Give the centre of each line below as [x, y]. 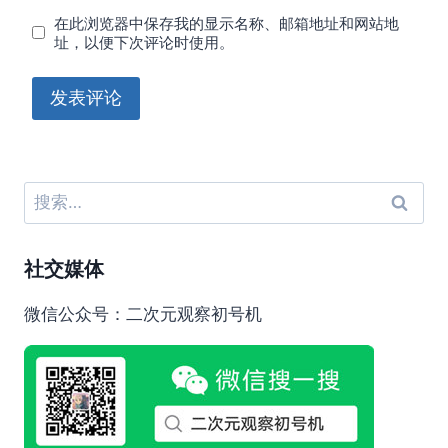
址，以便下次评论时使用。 [144, 42]
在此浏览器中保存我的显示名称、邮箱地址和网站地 [227, 23]
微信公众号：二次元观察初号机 [143, 314]
